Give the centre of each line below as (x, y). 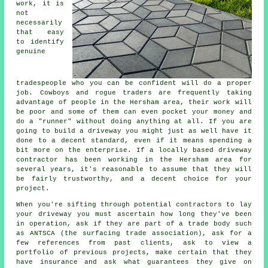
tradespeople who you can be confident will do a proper (134, 83)
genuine (31, 52)
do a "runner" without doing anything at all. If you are (134, 122)
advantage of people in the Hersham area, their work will (134, 103)
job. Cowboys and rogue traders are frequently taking (134, 93)
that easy (40, 33)
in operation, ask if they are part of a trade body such (134, 224)
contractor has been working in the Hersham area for (134, 160)
